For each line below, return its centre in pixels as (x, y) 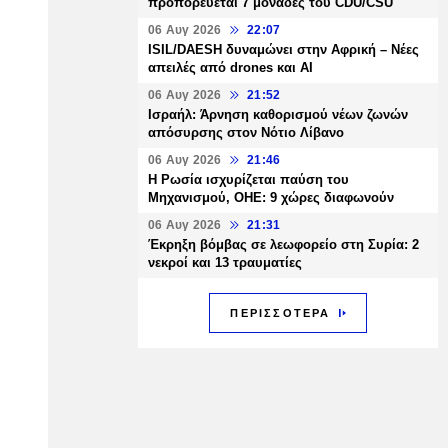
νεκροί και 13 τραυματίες (225, 262)
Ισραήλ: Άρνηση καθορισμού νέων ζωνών (278, 114)
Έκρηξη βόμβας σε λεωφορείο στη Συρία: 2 (283, 244)
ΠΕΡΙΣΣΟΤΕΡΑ (280, 313)
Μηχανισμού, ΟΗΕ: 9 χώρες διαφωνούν (271, 197)
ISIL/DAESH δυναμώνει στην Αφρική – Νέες (283, 49)
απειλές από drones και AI (230, 67)
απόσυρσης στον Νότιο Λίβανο (246, 132)
